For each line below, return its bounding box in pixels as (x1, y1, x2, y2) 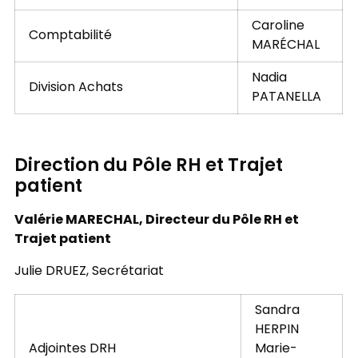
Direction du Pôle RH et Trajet (14, 151, 283, 182)
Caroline (251, 15, 304, 37)
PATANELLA (251, 86, 321, 108)
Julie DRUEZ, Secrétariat (14, 261, 164, 282)
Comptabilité (28, 25, 115, 46)
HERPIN (254, 319, 299, 340)
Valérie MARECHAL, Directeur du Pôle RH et (14, 209, 299, 232)
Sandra (254, 300, 300, 321)
